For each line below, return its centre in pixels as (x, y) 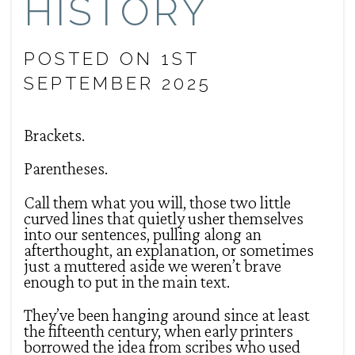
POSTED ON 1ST (111, 59)
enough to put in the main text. (127, 281)
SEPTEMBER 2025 (118, 83)
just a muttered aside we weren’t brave (153, 265)
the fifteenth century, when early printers (158, 331)
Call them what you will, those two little (157, 202)
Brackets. (54, 135)
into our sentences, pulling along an (143, 234)
